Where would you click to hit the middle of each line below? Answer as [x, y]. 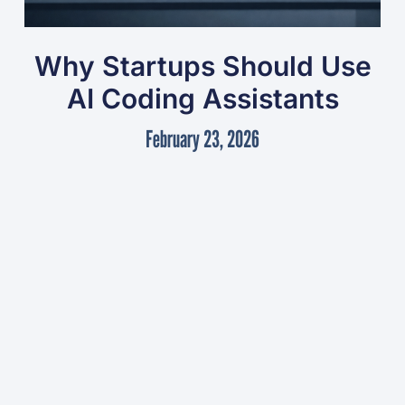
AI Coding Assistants [202, 99]
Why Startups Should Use [202, 66]
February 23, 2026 [202, 139]
